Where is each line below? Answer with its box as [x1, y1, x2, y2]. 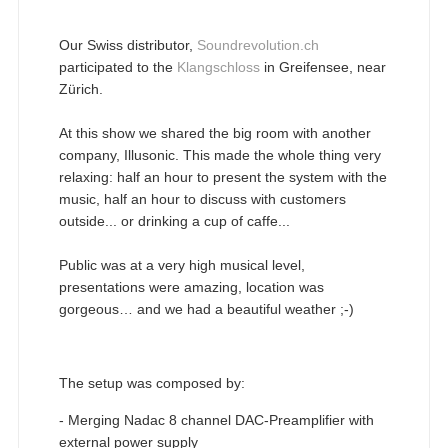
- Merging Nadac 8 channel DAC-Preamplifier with [58, 412, 374, 429]
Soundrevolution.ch [196, 37, 319, 54]
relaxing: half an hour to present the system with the [58, 169, 387, 186]
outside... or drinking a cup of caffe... [58, 213, 290, 230]
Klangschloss [176, 59, 260, 76]
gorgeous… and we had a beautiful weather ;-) [58, 301, 354, 318]
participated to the [58, 59, 177, 76]
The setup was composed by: [58, 375, 245, 392]
